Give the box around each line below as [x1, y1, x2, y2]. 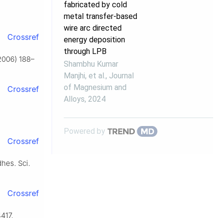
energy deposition [64, 35, 125, 44]
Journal [109, 71, 134, 80]
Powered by [64, 126, 105, 136]
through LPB [64, 46, 107, 56]
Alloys [64, 94, 85, 104]
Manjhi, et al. [64, 71, 106, 80]
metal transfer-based [64, 11, 137, 21]
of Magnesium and [64, 82, 127, 92]
